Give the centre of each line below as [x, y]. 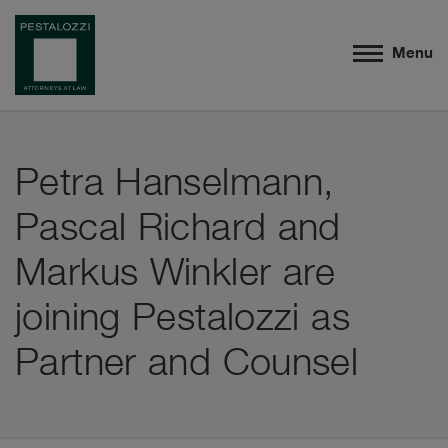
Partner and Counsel [187, 364]
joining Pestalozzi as [182, 319]
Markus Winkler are [175, 274]
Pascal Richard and [178, 229]
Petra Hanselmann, [175, 184]
